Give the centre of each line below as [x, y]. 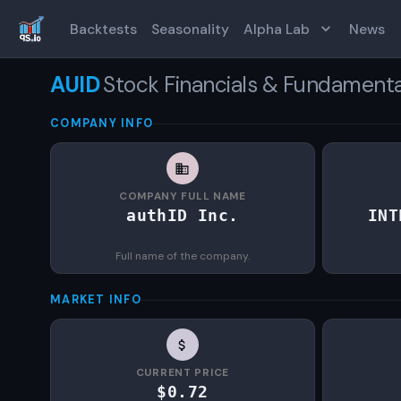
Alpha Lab [277, 29]
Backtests [103, 29]
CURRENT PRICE [182, 372]
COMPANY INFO [102, 124]
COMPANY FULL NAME [182, 196]
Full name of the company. [182, 256]
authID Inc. [183, 215]
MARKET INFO [96, 300]
